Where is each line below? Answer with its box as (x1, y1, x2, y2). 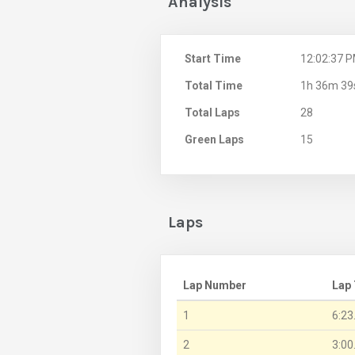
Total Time (185, 79, 242, 93)
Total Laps (185, 106, 240, 120)
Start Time (185, 52, 241, 66)
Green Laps (185, 133, 244, 147)
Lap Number (183, 279, 246, 292)
